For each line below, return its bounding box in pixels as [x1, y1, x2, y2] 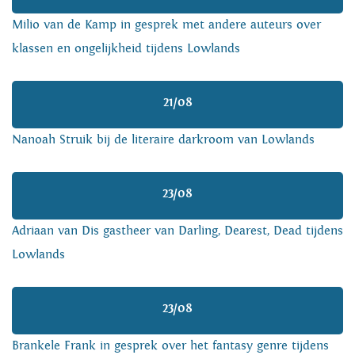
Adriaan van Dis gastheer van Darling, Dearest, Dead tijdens [12, 223, 343, 239]
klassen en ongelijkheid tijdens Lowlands [12, 40, 240, 56]
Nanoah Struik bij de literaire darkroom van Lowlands [12, 132, 315, 147]
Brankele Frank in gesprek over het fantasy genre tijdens [12, 338, 329, 353]
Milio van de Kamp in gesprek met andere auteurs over [12, 17, 321, 32]
